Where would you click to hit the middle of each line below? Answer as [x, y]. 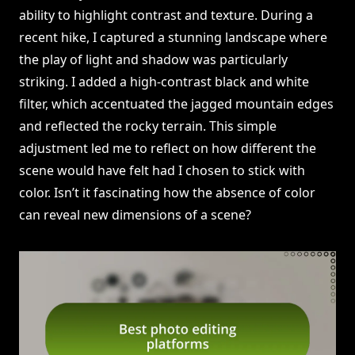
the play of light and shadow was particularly [153, 60]
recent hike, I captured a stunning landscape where [173, 38]
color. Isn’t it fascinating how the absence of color [167, 193]
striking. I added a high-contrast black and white [164, 82]
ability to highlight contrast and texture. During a [166, 15]
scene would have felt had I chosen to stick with [162, 171]
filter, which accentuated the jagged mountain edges [176, 104]
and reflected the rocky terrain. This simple [148, 126]
